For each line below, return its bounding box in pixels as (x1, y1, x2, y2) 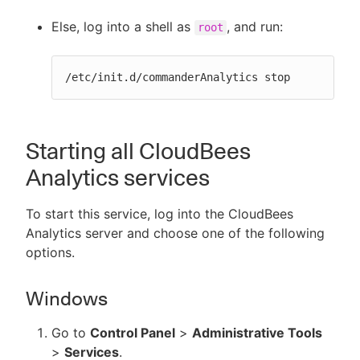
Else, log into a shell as (51, 18, 194, 35)
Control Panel (90, 325, 175, 341)
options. (26, 244, 75, 260)
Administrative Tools (192, 325, 322, 341)
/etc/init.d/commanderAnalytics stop (65, 71, 290, 84)
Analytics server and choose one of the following (26, 225, 325, 241)
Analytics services (26, 164, 210, 191)
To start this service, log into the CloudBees (26, 206, 293, 222)
